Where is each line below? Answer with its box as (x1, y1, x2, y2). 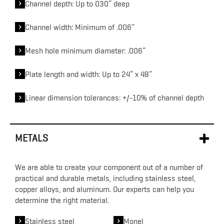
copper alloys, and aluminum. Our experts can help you (15, 185, 194, 194)
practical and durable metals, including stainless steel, (15, 174, 195, 183)
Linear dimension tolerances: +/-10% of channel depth (25, 93, 204, 103)
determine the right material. (15, 196, 109, 205)
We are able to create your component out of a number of (15, 163, 203, 172)
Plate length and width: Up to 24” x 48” (25, 70, 152, 79)
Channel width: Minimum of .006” (25, 23, 134, 32)
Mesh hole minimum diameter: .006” (25, 46, 145, 56)
